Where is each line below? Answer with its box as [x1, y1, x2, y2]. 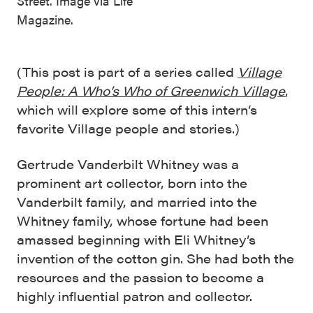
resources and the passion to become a [17, 268, 264, 286]
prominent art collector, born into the [17, 173, 247, 191]
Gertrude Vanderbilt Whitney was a [17, 154, 239, 173]
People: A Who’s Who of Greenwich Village [17, 81, 285, 99]
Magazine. [17, 10, 73, 28]
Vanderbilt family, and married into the [17, 192, 257, 210]
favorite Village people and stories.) [17, 119, 240, 137]
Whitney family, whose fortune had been [17, 211, 268, 229]
